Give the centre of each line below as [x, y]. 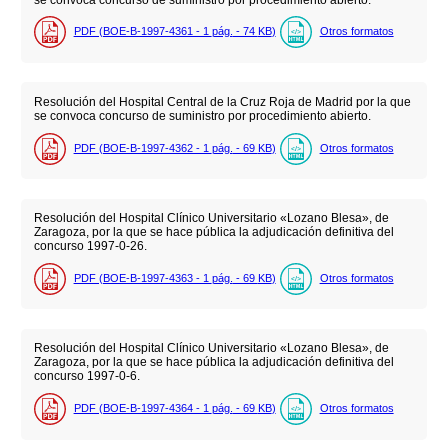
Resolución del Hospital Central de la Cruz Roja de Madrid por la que [222, 102]
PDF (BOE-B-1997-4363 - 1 [142, 277]
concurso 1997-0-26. [90, 246]
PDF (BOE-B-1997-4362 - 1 [142, 147]
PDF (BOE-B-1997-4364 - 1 [142, 407]
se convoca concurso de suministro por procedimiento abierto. [202, 116]
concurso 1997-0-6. [86, 376]
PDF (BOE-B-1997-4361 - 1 [142, 31]
